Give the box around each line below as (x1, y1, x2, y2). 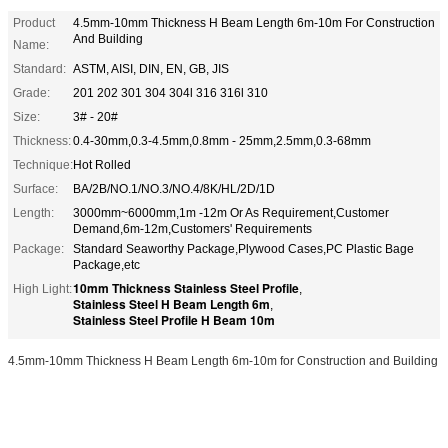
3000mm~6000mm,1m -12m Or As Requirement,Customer (73, 205, 389, 220)
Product (13, 15, 55, 30)
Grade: (13, 85, 50, 100)
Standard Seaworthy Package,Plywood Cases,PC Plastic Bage (73, 241, 414, 256)
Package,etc (73, 257, 140, 272)
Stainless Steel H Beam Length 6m (73, 294, 270, 313)
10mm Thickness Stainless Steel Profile (73, 278, 299, 297)
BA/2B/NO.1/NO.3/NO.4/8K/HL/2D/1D (73, 181, 275, 196)
